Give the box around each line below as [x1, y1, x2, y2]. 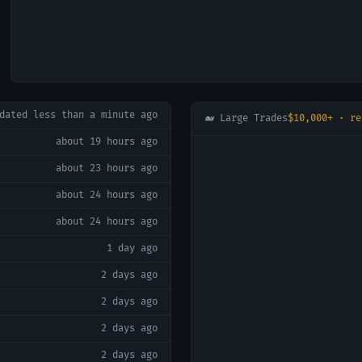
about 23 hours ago [56, 162, 158, 175]
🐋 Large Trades [204, 112, 288, 124]
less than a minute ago [33, 109, 158, 121]
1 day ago [107, 242, 158, 255]
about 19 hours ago [56, 136, 158, 148]
